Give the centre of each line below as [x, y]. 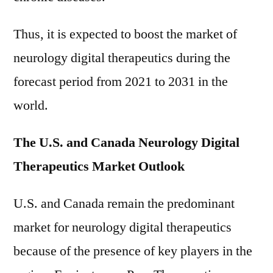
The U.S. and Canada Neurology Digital [126, 143]
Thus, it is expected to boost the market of [125, 34]
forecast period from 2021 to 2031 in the [121, 82]
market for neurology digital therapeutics [122, 227]
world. [31, 105]
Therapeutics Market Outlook [99, 166]
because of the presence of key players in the [133, 251]
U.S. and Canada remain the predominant [124, 204]
